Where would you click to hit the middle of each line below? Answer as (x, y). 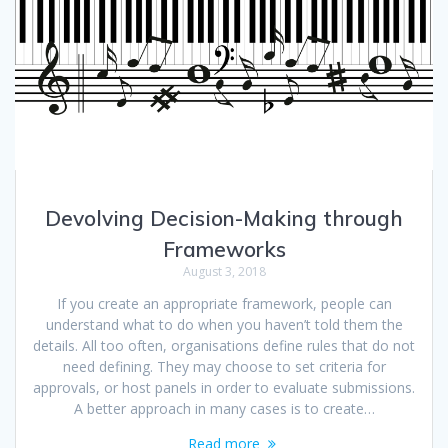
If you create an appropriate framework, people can (224, 304)
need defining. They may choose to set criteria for (224, 367)
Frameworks (224, 249)
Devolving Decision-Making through (224, 218)
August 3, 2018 (224, 272)
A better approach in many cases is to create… (224, 409)
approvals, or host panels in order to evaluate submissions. (224, 388)
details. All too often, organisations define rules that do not (224, 346)
